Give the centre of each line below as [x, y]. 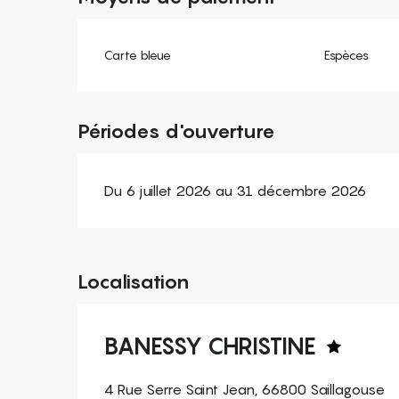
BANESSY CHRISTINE [210, 346]
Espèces [346, 55]
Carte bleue [138, 55]
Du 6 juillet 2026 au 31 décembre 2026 [236, 191]
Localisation [133, 282]
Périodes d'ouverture [177, 131]
